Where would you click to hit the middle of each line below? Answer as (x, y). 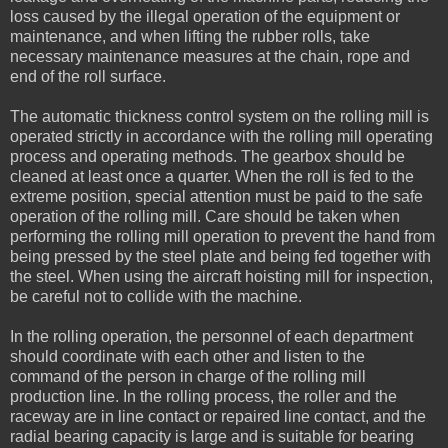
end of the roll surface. (88, 76)
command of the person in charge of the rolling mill (188, 376)
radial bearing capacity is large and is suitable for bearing (212, 436)
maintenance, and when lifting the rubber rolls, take (190, 36)
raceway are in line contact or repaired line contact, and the (218, 416)
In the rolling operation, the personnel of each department (211, 336)
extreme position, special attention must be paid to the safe (216, 196)
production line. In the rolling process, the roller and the (203, 396)
